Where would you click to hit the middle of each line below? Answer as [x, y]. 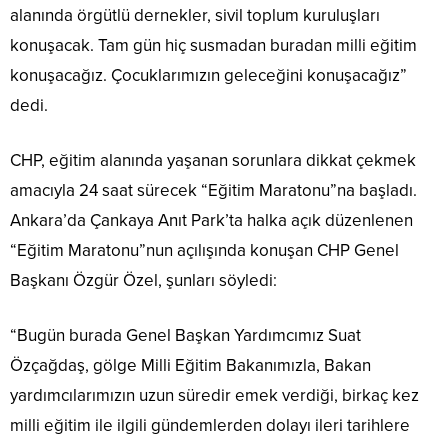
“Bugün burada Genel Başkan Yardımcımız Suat [185, 336]
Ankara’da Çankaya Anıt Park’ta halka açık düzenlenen [211, 221]
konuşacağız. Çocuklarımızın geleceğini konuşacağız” [208, 76]
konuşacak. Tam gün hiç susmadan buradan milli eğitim [213, 46]
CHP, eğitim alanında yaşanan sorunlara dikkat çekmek [213, 161]
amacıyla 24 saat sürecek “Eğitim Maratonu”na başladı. [213, 191]
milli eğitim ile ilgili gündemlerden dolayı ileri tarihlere [210, 426]
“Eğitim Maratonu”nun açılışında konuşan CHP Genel [204, 251]
